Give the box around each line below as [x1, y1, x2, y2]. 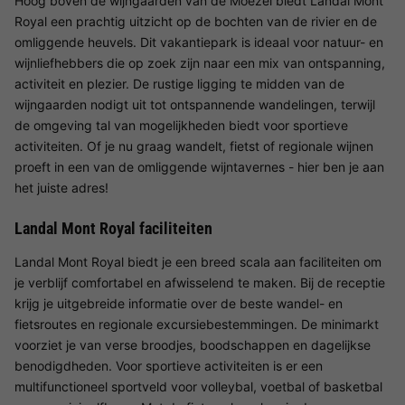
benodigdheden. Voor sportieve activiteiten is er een [14, 358, 323, 374]
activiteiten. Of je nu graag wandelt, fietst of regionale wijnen [14, 138, 373, 155]
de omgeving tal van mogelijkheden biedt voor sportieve [14, 118, 348, 134]
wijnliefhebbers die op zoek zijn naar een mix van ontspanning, [14, 55, 385, 71]
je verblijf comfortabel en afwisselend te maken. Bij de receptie [14, 275, 385, 291]
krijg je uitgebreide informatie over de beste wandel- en [14, 296, 343, 312]
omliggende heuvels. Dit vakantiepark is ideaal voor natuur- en [14, 34, 383, 51]
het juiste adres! [14, 180, 108, 196]
